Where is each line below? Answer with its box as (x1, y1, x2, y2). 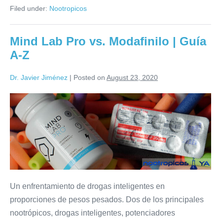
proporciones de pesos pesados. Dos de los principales (10, 195, 204, 204)
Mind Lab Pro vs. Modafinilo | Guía (10, 35, 206, 48)
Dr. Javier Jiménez (10, 74, 68, 82)
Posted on (74, 74, 105, 82)
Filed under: (10, 4, 47, 13)
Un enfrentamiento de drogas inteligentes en (10, 182, 165, 191)
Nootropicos (49, 4, 87, 13)
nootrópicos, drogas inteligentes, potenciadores (10, 209, 175, 218)
